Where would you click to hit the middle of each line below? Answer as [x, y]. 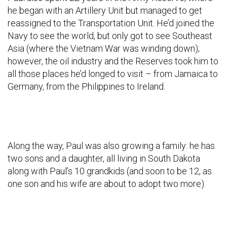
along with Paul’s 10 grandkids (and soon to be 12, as [110, 171]
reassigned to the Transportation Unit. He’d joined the [111, 23]
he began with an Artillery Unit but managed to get [105, 10]
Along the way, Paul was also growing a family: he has [111, 145]
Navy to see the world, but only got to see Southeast [110, 35]
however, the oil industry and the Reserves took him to [113, 61]
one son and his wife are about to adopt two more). [107, 183]
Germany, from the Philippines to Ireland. [86, 86]
